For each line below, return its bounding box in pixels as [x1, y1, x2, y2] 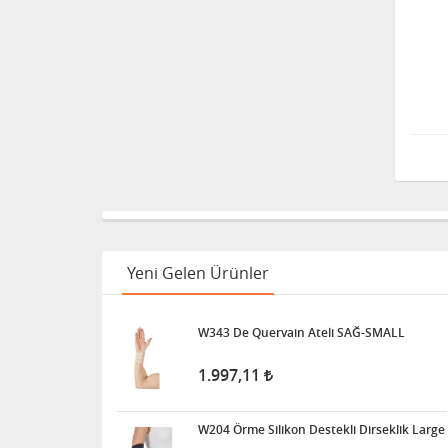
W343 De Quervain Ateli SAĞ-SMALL [198, 324, 405, 341]
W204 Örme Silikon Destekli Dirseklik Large [198, 421, 445, 438]
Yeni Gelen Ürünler [127, 262, 269, 284]
